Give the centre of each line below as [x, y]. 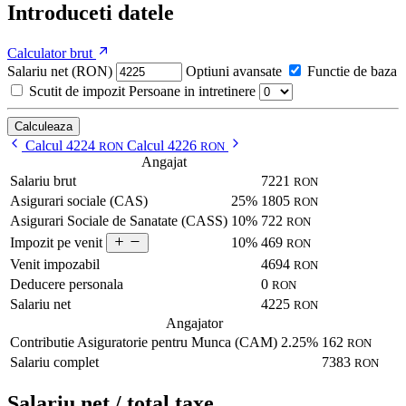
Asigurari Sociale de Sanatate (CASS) [119, 220]
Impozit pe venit [56, 242]
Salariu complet [54, 362]
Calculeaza [43, 126]
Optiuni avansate [234, 71]
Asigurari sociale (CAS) [79, 200]
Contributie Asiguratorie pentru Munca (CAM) [144, 342]
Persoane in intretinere [192, 91]
